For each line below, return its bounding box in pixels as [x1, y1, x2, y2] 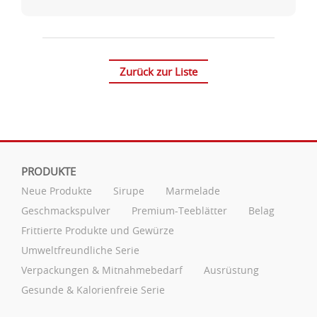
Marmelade [166, 184, 220, 198]
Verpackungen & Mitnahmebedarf [21, 263, 183, 277]
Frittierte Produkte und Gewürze [21, 224, 174, 238]
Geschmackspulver [21, 204, 110, 218]
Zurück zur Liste [120, 64, 197, 79]
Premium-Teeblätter [132, 204, 227, 218]
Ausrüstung [204, 263, 259, 277]
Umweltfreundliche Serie [21, 243, 139, 258]
